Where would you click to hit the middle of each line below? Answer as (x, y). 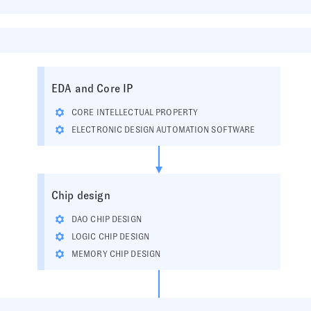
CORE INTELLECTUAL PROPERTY (135, 112)
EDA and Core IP (92, 89)
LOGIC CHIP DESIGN (111, 237)
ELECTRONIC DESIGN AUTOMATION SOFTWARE (163, 130)
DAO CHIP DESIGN (107, 219)
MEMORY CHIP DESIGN (116, 254)
